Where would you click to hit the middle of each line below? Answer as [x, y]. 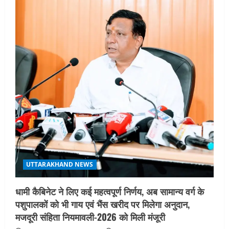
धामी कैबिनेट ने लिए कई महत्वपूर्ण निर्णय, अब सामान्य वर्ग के [110, 191]
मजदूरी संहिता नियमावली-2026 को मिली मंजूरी [90, 216]
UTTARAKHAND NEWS [60, 164]
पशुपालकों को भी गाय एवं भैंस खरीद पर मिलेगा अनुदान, [102, 204]
